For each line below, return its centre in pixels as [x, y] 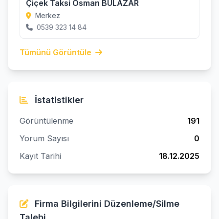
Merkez [47, 15]
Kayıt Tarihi [40, 156]
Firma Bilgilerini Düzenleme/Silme [106, 204]
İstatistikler [58, 100]
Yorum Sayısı [44, 138]
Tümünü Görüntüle [56, 52]
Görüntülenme [46, 121]
